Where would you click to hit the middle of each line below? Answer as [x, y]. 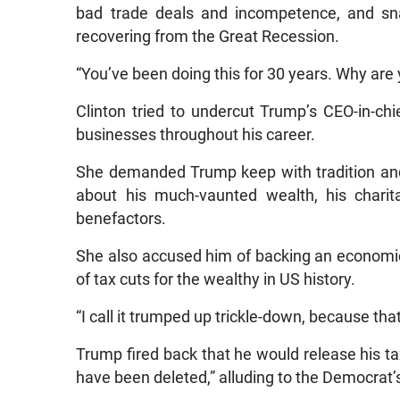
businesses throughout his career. [196, 134]
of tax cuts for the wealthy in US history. [216, 279]
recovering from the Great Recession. [208, 36]
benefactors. [121, 218]
